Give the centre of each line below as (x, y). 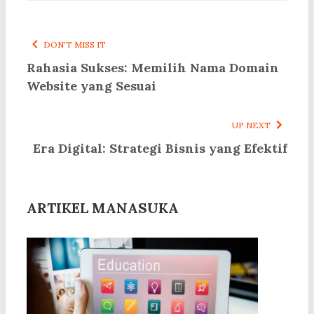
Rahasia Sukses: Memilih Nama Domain (153, 68)
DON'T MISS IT (75, 45)
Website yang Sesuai (91, 86)
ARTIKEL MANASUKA (103, 208)
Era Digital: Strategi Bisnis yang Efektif (160, 149)
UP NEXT (251, 125)
